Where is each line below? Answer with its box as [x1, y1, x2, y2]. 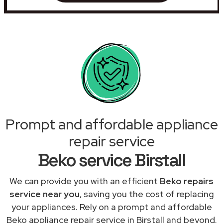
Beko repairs [160, 175, 214, 187]
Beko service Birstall [37, 149, 186, 171]
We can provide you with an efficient [9, 175, 160, 187]
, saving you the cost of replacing [79, 188, 214, 200]
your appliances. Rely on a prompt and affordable [11, 201, 212, 213]
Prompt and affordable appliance [5, 114, 218, 134]
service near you [9, 188, 80, 200]
